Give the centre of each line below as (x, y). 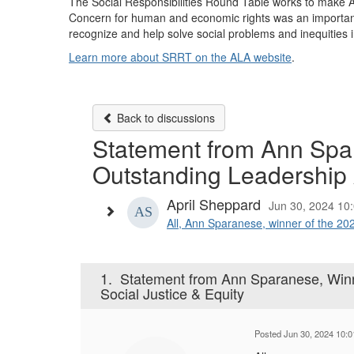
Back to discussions (164, 118)
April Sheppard (214, 204)
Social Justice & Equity (172, 293)
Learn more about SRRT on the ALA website (180, 57)
